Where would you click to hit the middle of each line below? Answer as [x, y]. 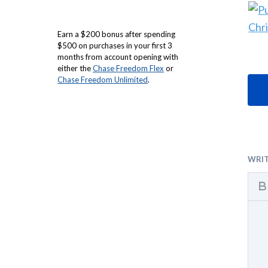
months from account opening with [118, 57]
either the [75, 68]
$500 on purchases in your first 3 [115, 45]
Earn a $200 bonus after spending [116, 34]
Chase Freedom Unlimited [103, 80]
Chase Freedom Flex [128, 68]
